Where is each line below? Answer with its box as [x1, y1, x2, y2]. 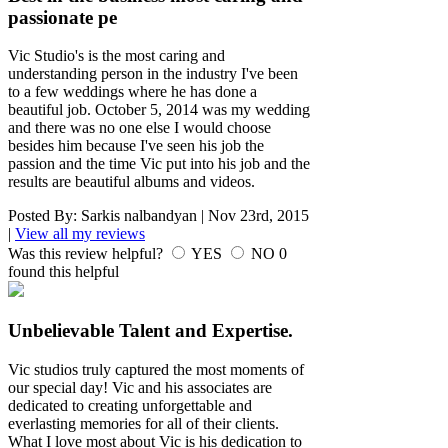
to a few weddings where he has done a [8, 83, 257, 101]
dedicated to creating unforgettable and [8, 396, 252, 414]
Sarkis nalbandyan [81, 207, 197, 225]
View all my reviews [15, 225, 145, 243]
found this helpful [8, 263, 119, 281]
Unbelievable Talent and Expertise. [8, 320, 293, 342]
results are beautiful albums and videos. [8, 173, 255, 191]
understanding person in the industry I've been [8, 65, 298, 83]
